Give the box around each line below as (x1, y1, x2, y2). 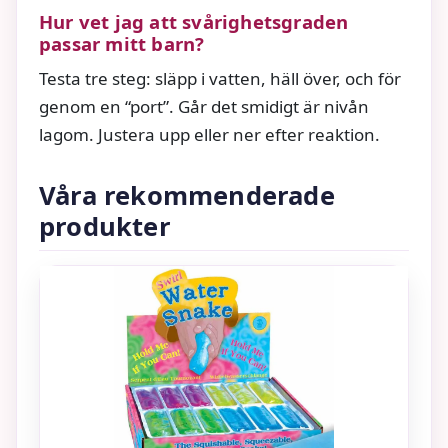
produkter (39, 208, 171, 244)
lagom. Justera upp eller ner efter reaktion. (39, 122, 380, 146)
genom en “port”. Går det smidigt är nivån (39, 94, 369, 118)
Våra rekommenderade (39, 177, 335, 213)
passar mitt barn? (39, 30, 205, 56)
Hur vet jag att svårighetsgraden (39, 8, 349, 34)
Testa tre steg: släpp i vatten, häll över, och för (39, 66, 401, 90)
